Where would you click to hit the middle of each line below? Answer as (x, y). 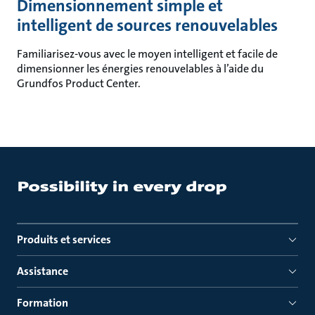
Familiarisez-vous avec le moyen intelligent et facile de (147, 54)
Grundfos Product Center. (79, 83)
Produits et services (64, 239)
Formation (43, 303)
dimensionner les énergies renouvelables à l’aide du (140, 69)
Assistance (43, 271)
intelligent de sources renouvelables (147, 25)
